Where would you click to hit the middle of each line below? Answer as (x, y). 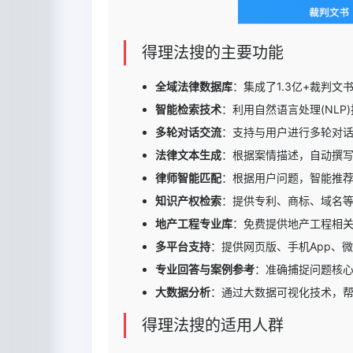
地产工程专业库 (194, 224)
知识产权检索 (188, 201)
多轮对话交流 (188, 132)
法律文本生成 (188, 155)
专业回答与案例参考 (205, 269)
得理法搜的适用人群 (213, 326)
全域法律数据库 (194, 87)
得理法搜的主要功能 (213, 53)
